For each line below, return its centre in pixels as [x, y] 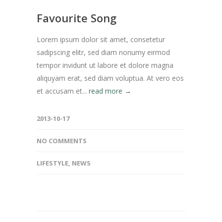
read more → [110, 91]
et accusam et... [63, 91]
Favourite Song [77, 18]
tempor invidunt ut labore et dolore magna [105, 65]
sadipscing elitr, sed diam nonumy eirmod [103, 52]
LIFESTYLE [53, 163]
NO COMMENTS [62, 141]
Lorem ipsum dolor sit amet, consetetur [101, 39]
